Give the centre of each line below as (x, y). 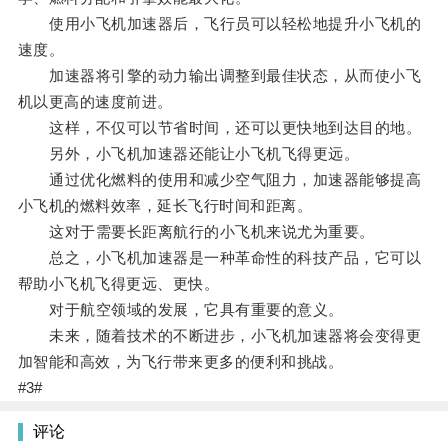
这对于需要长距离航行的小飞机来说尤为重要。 (196, 232)
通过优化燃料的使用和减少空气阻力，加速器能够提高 (219, 180)
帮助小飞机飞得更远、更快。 (118, 284)
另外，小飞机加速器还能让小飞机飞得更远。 (188, 154)
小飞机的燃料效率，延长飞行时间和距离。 (165, 206)
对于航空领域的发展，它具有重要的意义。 (180, 310)
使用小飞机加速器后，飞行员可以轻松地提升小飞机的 (219, 24)
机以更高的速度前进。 (95, 102)
